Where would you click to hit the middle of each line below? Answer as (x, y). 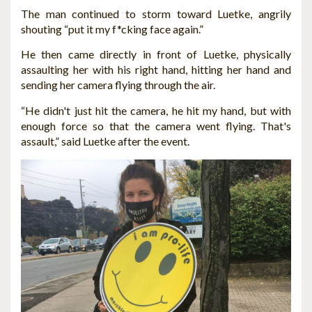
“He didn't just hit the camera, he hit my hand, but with (156, 111)
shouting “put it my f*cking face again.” (112, 29)
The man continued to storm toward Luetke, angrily (156, 13)
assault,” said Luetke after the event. (105, 141)
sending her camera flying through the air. (118, 85)
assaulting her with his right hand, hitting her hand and (156, 70)
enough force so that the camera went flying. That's (156, 126)
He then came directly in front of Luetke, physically (156, 54)
